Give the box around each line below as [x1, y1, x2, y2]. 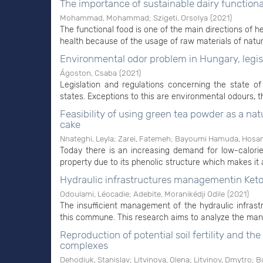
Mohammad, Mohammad [60, 13, 149, 22]
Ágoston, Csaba [60, 68, 117, 77]
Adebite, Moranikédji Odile [133, 189, 225, 198]
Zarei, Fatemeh [118, 134, 171, 143]
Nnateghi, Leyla [60, 134, 114, 143]
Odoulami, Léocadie [60, 189, 129, 198]
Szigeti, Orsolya [153, 13, 208, 22]
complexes [60, 240, 108, 251]
